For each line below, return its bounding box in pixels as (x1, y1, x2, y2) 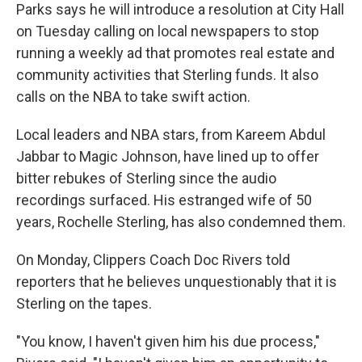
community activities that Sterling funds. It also (16, 66, 318, 84)
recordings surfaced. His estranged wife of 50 (16, 192, 312, 209)
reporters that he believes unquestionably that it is (16, 273, 337, 291)
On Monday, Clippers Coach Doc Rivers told (16, 251, 290, 269)
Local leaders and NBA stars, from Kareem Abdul (16, 126, 326, 144)
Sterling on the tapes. (16, 295, 152, 313)
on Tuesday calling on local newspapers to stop (16, 23, 319, 40)
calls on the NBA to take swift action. (16, 88, 250, 106)
